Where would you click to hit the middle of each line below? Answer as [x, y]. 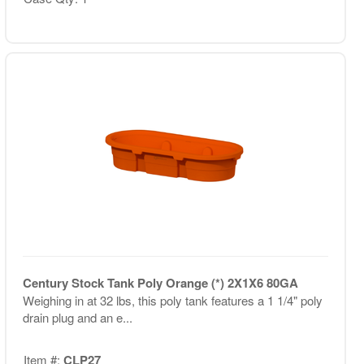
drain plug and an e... [77, 317]
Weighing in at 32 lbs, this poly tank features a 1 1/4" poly [172, 300]
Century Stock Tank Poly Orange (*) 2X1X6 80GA [160, 282]
